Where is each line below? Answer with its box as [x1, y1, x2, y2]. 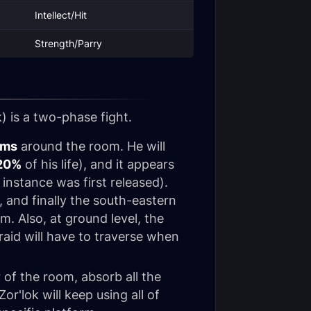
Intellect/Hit [35, 9, 87, 21]
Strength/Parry [35, 37, 102, 49]
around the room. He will [17, 139, 165, 153]
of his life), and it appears [22, 157, 174, 171]
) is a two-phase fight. [2, 110, 132, 124]
